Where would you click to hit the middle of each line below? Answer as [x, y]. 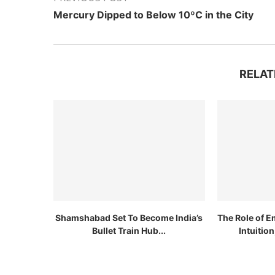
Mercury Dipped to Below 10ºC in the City [153, 15]
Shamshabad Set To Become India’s [129, 218]
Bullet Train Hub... [129, 231]
